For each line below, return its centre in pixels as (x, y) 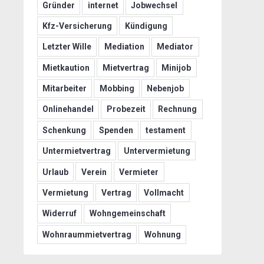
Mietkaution (66, 67)
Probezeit (126, 109)
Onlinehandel (68, 109)
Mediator (175, 47)
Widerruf (59, 214)
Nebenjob (166, 89)
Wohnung (162, 234)
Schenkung (64, 130)
